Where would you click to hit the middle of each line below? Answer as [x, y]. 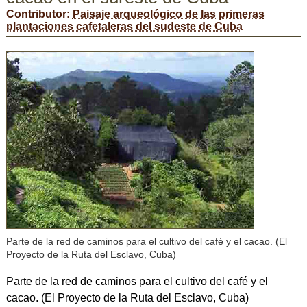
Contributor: [39, 14]
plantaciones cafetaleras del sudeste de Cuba [124, 26]
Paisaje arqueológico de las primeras [168, 14]
